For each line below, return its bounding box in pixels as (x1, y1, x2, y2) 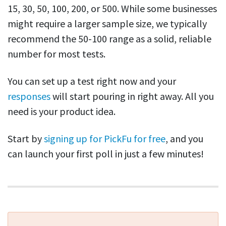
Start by (8, 132, 44, 145)
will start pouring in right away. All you (50, 90, 214, 103)
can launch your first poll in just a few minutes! (8, 147, 204, 160)
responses (8, 90, 50, 103)
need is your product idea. (8, 105, 116, 118)
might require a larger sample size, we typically (8, 17, 207, 30)
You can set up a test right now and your (8, 75, 176, 88)
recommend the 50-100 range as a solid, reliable (8, 32, 211, 45)
